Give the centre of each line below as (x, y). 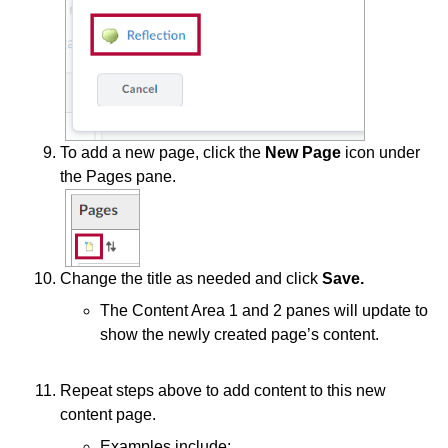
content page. (110, 414)
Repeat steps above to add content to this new (223, 390)
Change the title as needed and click (191, 278)
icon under (380, 152)
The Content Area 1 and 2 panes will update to (264, 310)
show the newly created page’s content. (239, 334)
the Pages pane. (118, 176)
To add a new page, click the (162, 152)
